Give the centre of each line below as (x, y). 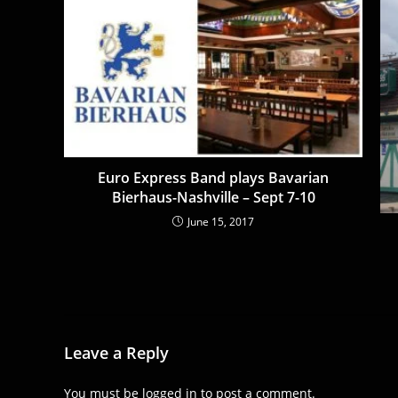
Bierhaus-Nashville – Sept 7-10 (213, 198)
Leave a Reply (116, 352)
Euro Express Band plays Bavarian (214, 178)
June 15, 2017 (221, 222)
